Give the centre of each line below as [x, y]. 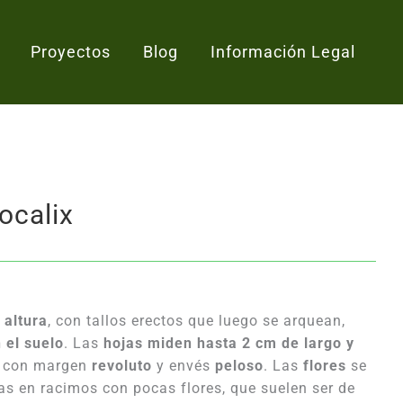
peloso [239, 366]
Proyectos [70, 52]
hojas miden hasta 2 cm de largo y [229, 343]
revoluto [122, 366]
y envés [184, 366]
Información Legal [282, 52]
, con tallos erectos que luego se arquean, [197, 321]
